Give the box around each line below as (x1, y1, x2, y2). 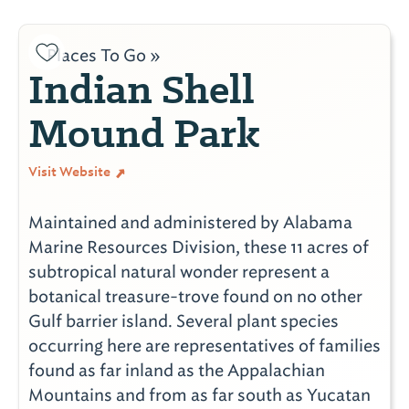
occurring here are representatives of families (28, 335, 381, 357)
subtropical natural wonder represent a (28, 261, 330, 283)
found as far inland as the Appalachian (28, 360, 325, 382)
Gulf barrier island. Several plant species (28, 310, 339, 332)
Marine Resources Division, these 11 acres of (28, 236, 369, 258)
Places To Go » (47, 45, 161, 67)
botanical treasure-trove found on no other (28, 286, 362, 308)
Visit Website (28, 163, 113, 181)
